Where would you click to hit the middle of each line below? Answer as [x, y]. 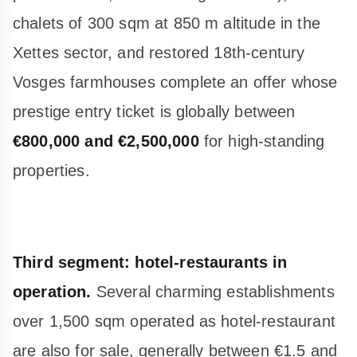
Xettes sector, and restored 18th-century [159, 52]
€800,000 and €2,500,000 [106, 141]
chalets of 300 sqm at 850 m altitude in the [167, 23]
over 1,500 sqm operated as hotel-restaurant [174, 321]
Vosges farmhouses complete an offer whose [175, 82]
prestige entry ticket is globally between [154, 111]
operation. [52, 291]
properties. [51, 170]
